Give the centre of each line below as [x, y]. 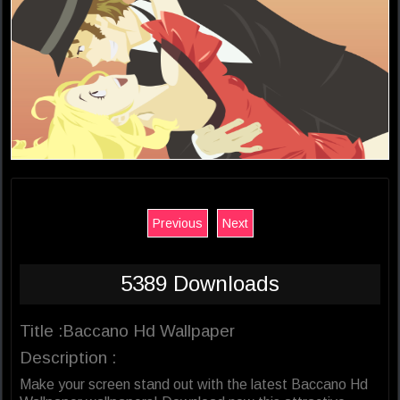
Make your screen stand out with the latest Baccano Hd [194, 385]
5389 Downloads [200, 284]
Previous [177, 224]
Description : [68, 358]
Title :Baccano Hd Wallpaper [127, 331]
